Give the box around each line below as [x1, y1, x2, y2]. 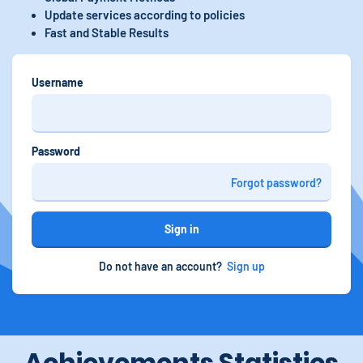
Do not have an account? [98, 259, 222, 273]
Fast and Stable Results [45, 25, 169, 40]
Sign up [226, 259, 265, 273]
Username [32, 75, 83, 89]
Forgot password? [231, 175, 322, 190]
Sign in [164, 222, 199, 236]
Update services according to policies [45, 7, 247, 22]
